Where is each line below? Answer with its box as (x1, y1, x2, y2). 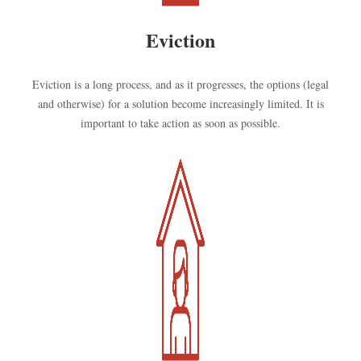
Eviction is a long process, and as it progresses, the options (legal (32, 77, 329, 92)
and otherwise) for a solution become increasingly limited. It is (37, 96, 324, 111)
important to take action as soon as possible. (81, 115, 280, 131)
